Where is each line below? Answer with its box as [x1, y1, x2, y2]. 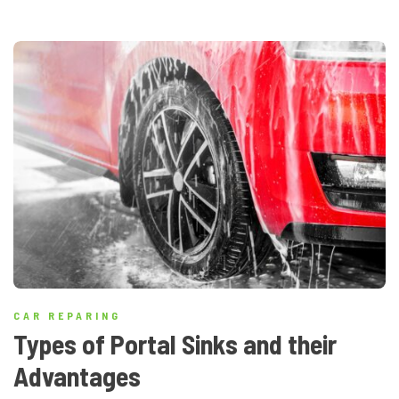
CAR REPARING [13, 309, 121, 322]
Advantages [13, 360, 141, 393]
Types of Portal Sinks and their [13, 328, 337, 361]
